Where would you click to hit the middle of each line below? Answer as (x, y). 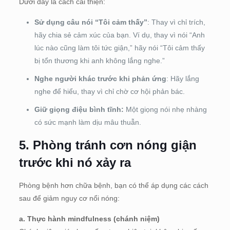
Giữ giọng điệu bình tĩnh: (79, 109)
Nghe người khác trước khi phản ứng (100, 78)
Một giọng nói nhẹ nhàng (165, 109)
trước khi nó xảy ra (75, 162)
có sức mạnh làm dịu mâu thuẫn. (88, 122)
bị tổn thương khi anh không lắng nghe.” (99, 60)
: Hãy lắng (183, 78)
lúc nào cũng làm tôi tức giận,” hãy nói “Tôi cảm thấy (119, 47)
